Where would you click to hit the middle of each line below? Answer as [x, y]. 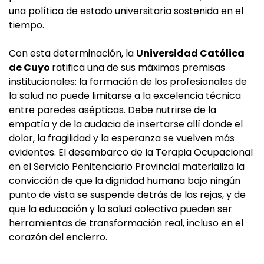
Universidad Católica [190, 54]
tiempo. [27, 25]
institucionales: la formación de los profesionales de [128, 82]
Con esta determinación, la [72, 54]
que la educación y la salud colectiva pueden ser [121, 209]
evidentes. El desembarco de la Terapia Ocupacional [131, 153]
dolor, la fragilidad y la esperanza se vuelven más [122, 138]
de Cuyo [30, 68]
